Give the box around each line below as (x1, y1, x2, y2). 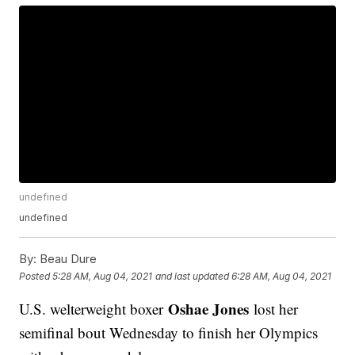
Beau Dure (36, 251, 97, 267)
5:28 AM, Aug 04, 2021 (52, 269, 153, 282)
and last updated (155, 269, 230, 282)
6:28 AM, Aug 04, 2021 (231, 269, 332, 282)
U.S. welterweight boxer (19, 299, 169, 319)
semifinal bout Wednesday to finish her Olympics (19, 323, 319, 343)
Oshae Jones (168, 298, 250, 320)
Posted (19, 269, 53, 282)
